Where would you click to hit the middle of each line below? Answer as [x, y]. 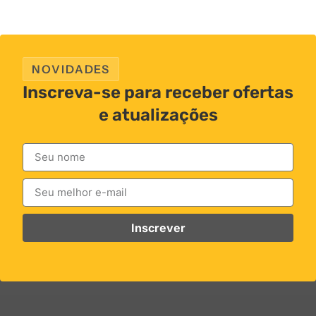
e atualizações [158, 115]
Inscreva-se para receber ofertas [158, 92]
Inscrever [158, 227]
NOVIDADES [71, 69]
